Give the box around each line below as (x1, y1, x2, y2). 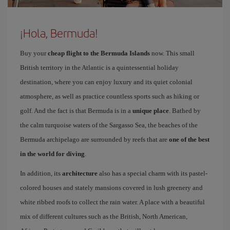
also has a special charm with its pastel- (98, 169, 207, 177)
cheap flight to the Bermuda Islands (48, 49, 150, 57)
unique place (132, 106, 169, 114)
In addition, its (20, 169, 62, 177)
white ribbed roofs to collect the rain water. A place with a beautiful (20, 198, 205, 206)
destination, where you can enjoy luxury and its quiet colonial (20, 78, 193, 86)
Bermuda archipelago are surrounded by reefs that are (20, 135, 169, 143)
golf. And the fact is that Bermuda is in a (20, 106, 132, 114)
